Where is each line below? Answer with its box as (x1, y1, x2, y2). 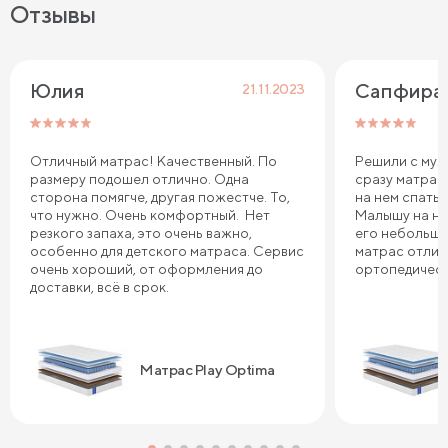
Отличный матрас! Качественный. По (30, 153, 277, 170)
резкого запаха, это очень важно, (30, 225, 252, 242)
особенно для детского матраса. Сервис (30, 243, 304, 260)
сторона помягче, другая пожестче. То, (30, 189, 290, 206)
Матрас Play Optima (140, 360, 275, 378)
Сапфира (355, 79, 444, 103)
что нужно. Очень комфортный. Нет (30, 207, 270, 224)
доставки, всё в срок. (30, 279, 169, 296)
